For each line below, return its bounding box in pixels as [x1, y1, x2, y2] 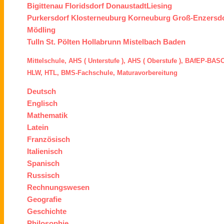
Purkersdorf [27, 13, 69, 22]
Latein [27, 123, 49, 132]
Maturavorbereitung [117, 68, 178, 76]
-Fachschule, [75, 68, 115, 76]
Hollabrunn [82, 37, 121, 46]
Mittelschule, [27, 56, 67, 64]
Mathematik [27, 111, 68, 120]
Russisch [27, 171, 60, 180]
